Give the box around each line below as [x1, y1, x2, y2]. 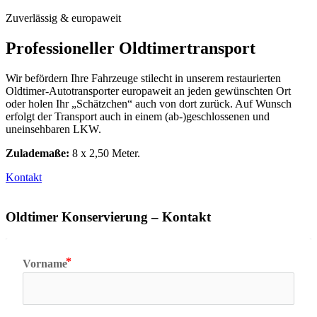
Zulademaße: [6, 146, 69, 159]
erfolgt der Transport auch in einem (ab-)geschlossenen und [6, 110, 270, 122]
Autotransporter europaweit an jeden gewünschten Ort [49, 84, 291, 97]
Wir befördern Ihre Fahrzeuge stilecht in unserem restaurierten [6, 71, 281, 84]
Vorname [23, 258, 67, 270]
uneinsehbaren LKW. [6, 122, 101, 135]
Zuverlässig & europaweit [6, 11, 121, 24]
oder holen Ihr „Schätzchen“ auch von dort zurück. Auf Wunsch [6, 97, 292, 110]
